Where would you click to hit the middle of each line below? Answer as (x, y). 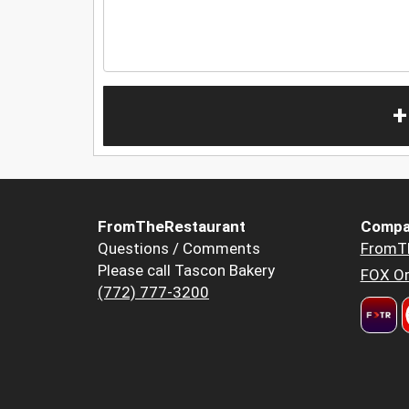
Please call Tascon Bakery (186, 271)
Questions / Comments (179, 249)
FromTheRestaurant (172, 227)
